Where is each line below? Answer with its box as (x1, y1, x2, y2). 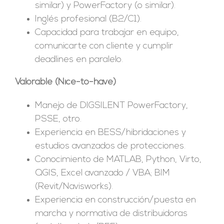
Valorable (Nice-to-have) (14, 77, 116, 87)
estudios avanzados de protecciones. (34, 141, 185, 151)
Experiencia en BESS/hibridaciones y (34, 127, 186, 137)
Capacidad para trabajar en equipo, (34, 27, 179, 37)
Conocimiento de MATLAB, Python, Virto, (34, 154, 201, 164)
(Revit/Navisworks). (34, 181, 113, 191)
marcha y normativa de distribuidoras (34, 208, 187, 218)
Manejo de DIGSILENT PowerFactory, (34, 100, 188, 110)
